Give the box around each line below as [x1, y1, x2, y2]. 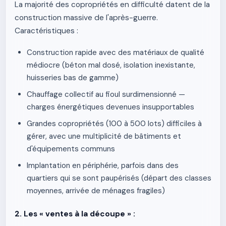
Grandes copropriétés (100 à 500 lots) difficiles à [27, 119, 202, 129]
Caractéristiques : [15, 26, 78, 36]
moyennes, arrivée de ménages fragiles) [27, 186, 165, 196]
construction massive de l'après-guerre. [15, 13, 158, 23]
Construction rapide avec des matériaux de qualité [27, 47, 204, 58]
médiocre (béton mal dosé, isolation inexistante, [27, 60, 195, 70]
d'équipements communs [27, 144, 115, 154]
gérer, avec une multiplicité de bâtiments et [27, 131, 181, 141]
